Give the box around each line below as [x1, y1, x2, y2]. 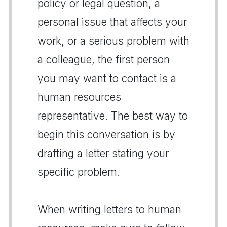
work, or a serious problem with [37, 34, 190, 47]
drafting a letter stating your [37, 146, 169, 160]
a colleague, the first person [37, 53, 170, 66]
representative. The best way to [37, 109, 188, 122]
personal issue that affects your [37, 15, 187, 28]
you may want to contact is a [37, 71, 176, 85]
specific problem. [37, 165, 120, 178]
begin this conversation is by [37, 128, 175, 141]
